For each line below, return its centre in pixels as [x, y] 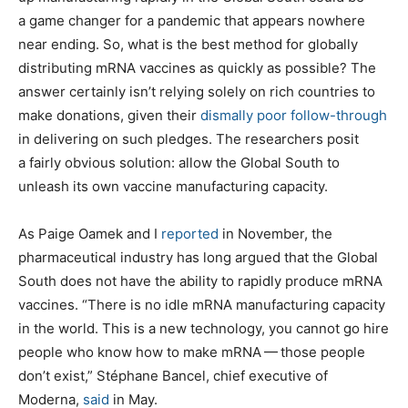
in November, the [275, 233]
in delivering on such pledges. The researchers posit [189, 138]
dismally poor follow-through [294, 115]
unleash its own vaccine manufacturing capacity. [173, 186]
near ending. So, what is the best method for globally [188, 44]
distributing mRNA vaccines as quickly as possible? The [197, 67]
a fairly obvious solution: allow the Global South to [179, 162]
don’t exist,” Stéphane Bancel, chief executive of [173, 375]
